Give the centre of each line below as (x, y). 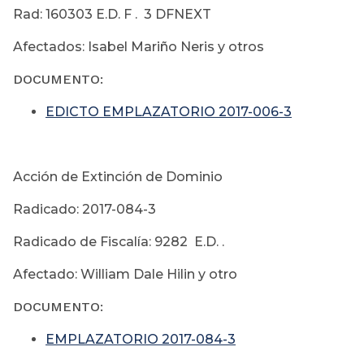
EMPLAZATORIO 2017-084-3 (141, 340)
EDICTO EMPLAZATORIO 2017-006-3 (169, 112)
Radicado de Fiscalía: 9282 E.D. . (120, 242)
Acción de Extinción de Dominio (118, 177)
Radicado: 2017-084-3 (84, 210)
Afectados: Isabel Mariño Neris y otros (139, 47)
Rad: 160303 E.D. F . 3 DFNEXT (112, 15)
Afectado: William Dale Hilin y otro (125, 275)
